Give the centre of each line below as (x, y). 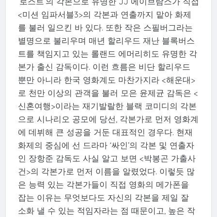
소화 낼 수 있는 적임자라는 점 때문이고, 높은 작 (106, 211)
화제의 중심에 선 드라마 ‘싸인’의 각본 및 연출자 (106, 145)
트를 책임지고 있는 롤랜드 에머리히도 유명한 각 (107, 54)
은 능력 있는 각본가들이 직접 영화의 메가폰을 (103, 185)
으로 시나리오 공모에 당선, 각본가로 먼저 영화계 (108, 119)
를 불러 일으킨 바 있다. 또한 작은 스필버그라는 (105, 28)
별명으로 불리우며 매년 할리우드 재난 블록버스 (106, 41)
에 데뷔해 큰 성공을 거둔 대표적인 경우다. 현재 (105, 132)
